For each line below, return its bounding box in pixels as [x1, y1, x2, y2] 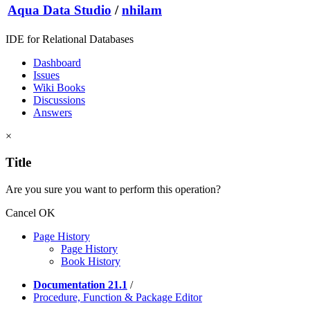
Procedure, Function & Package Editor [33, 291, 202, 303]
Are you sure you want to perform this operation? [6, 183, 221, 195]
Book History [61, 255, 120, 267]
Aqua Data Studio [8, 3, 111, 18]
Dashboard [33, 56, 81, 69]
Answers [33, 106, 72, 118]
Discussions [33, 93, 85, 106]
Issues [33, 69, 60, 81]
